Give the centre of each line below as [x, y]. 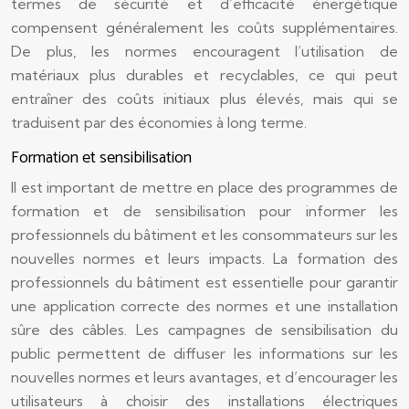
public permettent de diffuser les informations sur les [204, 353]
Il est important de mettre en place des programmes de [204, 187]
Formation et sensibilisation [101, 158]
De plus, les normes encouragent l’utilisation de [204, 51]
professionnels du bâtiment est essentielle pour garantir [204, 282]
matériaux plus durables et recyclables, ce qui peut [204, 75]
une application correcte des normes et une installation [204, 306]
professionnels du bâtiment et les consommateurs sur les [204, 235]
